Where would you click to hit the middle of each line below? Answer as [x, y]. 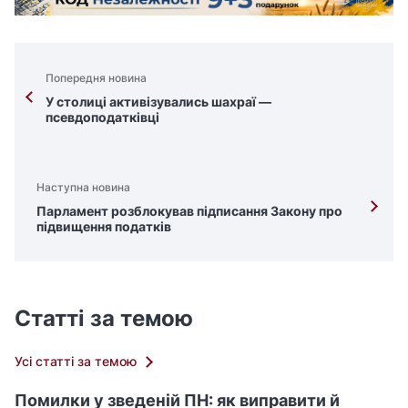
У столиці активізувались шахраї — [158, 101]
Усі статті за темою [76, 362]
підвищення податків [104, 226]
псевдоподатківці [102, 117]
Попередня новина [96, 77]
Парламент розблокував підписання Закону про [189, 210]
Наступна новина [83, 187]
